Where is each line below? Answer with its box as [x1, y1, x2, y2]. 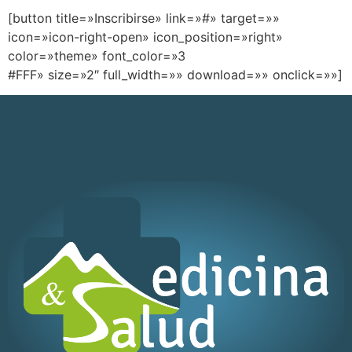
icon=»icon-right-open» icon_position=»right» [8, 28, 283, 45]
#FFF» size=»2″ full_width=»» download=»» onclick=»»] [8, 66, 343, 82]
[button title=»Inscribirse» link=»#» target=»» [8, 9, 280, 26]
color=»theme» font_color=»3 [8, 47, 185, 64]
